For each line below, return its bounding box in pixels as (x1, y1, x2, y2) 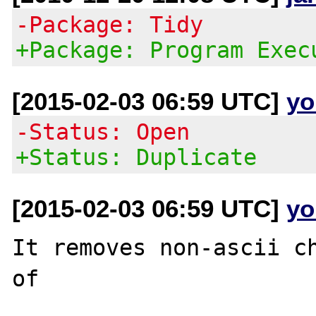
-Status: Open (16, 119, 190, 145)
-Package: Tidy (16, 11, 204, 37)
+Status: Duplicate (16, 144, 257, 170)
